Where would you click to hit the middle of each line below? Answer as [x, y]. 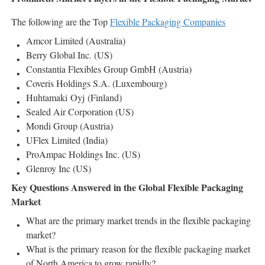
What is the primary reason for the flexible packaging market [138, 249]
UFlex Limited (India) [67, 140]
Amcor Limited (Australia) [76, 41]
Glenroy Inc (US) [59, 169]
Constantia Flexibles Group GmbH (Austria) [109, 69]
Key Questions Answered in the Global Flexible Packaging [127, 188]
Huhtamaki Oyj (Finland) [74, 98]
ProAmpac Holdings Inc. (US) [83, 154]
